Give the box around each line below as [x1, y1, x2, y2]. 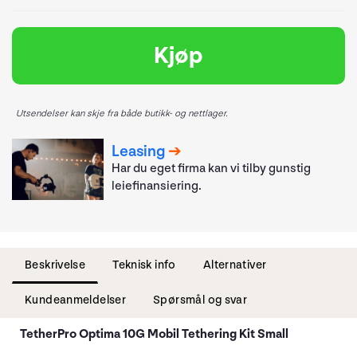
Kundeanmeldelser [25, 292, 127, 308]
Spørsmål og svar [153, 292, 248, 308]
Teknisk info [112, 257, 176, 273]
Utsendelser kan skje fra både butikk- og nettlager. [16, 108, 228, 120]
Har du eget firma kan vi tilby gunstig [112, 161, 312, 177]
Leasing [112, 142, 166, 162]
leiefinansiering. [112, 178, 202, 194]
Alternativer [202, 257, 267, 273]
